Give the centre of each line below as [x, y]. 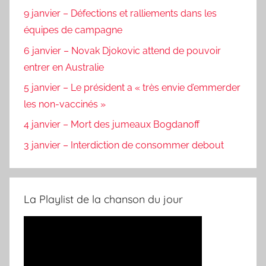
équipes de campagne [73, 30]
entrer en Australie [64, 67]
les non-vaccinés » [65, 104]
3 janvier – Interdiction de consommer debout [124, 145]
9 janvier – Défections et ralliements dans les [120, 14]
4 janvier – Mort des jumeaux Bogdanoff [112, 125]
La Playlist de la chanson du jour [103, 199]
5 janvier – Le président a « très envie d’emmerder [132, 87]
